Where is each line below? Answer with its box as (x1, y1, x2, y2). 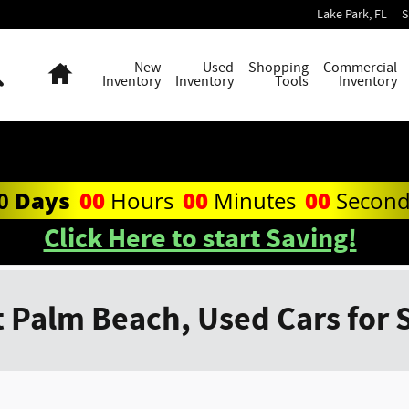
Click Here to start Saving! (43, 220, 357, 257)
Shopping (248, 58, 309, 78)
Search (3, 58, 46, 78)
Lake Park (317, 6, 369, 23)
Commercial (323, 58, 397, 78)
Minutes (207, 184, 301, 215)
